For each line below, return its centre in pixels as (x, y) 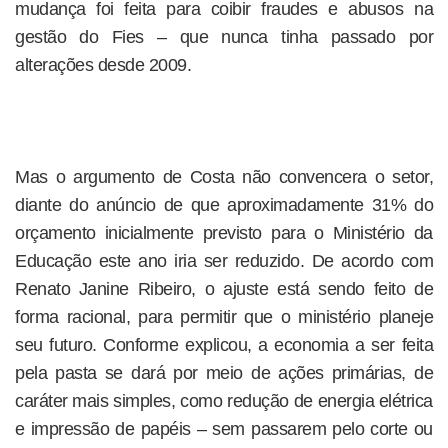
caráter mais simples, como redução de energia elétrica (224, 401)
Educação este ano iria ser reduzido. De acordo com (224, 261)
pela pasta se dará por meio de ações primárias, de (224, 373)
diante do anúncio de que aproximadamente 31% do (224, 205)
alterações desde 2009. (103, 65)
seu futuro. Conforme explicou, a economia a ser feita (224, 345)
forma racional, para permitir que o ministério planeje (224, 317)
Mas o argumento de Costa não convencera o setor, (224, 177)
